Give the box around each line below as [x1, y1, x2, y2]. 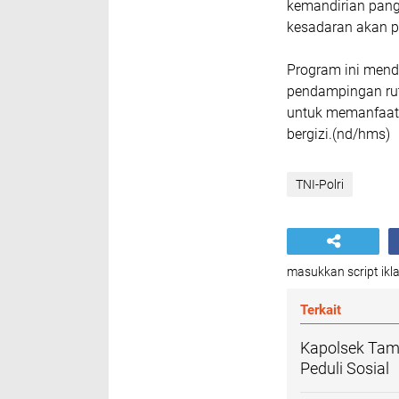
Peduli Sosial [300, 359, 389, 378]
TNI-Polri [296, 177, 344, 191]
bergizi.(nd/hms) [287, 126, 394, 142]
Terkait [300, 302, 341, 318]
